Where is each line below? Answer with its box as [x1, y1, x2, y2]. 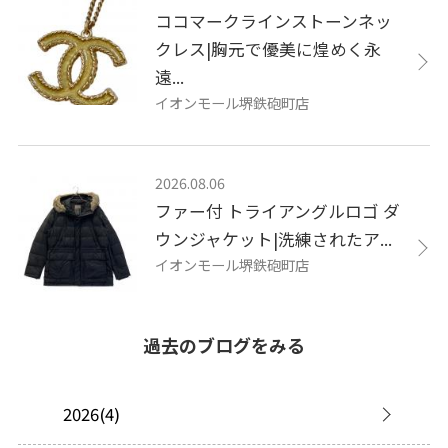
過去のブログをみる [143, 332, 305, 359]
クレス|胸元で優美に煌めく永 [155, 37, 382, 62]
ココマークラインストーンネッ [155, 9, 393, 34]
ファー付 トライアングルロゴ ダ [155, 199, 401, 224]
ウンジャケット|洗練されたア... [155, 227, 393, 252]
